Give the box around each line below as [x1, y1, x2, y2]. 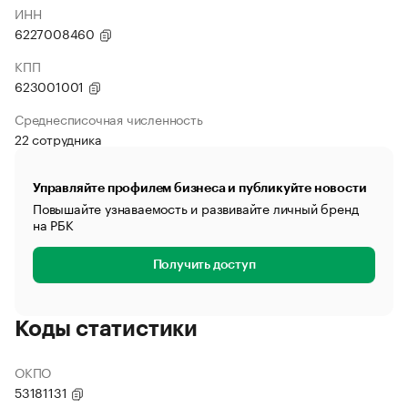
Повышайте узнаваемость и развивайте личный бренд [33, 198, 359, 218]
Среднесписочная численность [15, 108, 203, 128]
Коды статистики [15, 318, 198, 340]
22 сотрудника [15, 128, 102, 148]
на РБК [33, 214, 74, 234]
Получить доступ [152, 259, 256, 271]
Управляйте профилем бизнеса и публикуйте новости [33, 181, 367, 194]
